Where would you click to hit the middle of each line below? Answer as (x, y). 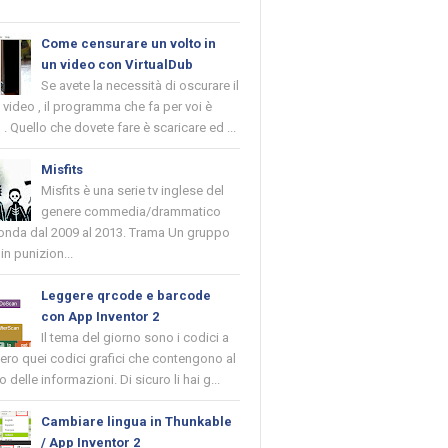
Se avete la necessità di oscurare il (140, 86)
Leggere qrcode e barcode (126, 296)
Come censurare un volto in (129, 44)
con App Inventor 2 (100, 317)
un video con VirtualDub (117, 65)
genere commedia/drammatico (131, 212)
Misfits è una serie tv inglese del (133, 191)
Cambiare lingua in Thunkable (137, 422)
